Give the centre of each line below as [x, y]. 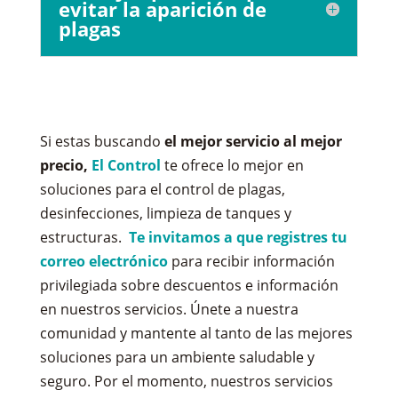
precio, [64, 165]
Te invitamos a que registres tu [238, 237]
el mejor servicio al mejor [253, 141]
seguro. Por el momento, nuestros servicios [186, 381]
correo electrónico [103, 261]
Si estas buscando [102, 141]
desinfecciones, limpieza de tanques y [165, 213]
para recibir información [251, 261]
